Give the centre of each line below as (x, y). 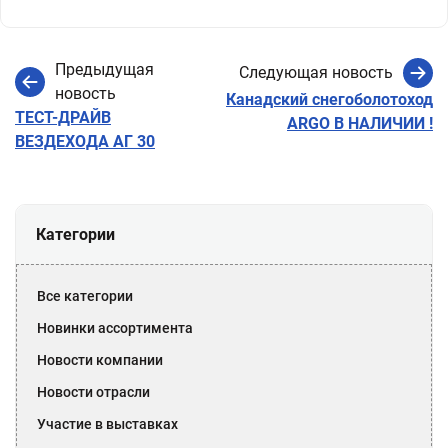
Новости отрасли (93, 392)
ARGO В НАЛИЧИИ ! (360, 123)
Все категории (85, 296)
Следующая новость (316, 72)
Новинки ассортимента (115, 328)
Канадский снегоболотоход (329, 99)
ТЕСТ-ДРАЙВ (63, 117)
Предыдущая (104, 69)
